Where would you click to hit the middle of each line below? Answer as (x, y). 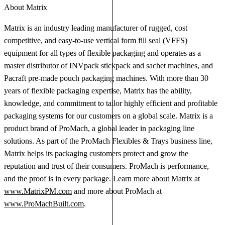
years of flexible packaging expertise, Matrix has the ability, (98, 91)
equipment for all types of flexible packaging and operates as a (102, 53)
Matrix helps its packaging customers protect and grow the (96, 154)
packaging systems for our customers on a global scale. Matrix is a (108, 116)
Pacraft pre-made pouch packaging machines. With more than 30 (106, 78)
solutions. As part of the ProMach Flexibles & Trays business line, (108, 141)
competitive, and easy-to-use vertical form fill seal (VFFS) (96, 41)
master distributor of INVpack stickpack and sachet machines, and (108, 66)
